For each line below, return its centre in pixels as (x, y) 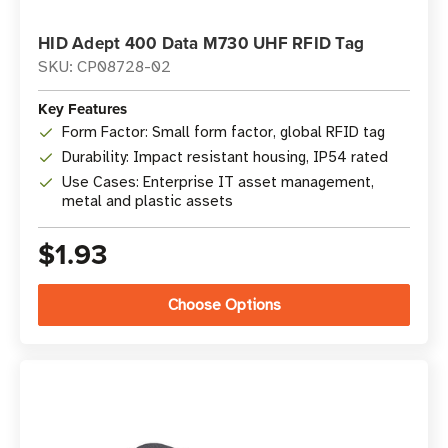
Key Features (82, 109)
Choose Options (224, 305)
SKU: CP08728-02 (104, 67)
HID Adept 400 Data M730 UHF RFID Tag (201, 43)
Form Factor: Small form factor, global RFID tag (223, 132)
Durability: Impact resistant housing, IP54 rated (225, 157)
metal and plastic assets (147, 201)
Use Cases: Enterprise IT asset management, (218, 182)
